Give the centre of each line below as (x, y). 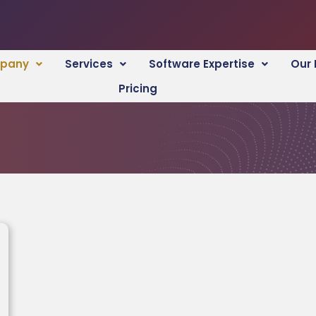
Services (89, 64)
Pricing (138, 89)
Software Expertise (201, 64)
